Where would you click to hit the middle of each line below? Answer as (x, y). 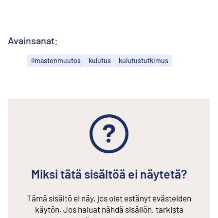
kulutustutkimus (144, 60)
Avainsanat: (33, 40)
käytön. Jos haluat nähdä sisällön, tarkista (109, 209)
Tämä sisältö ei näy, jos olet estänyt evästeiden (109, 198)
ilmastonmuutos (56, 60)
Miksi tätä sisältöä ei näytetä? (109, 174)
